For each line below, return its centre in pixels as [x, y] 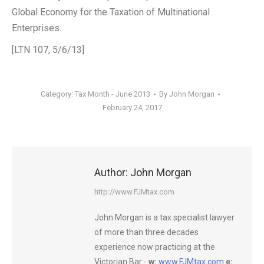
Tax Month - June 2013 [113, 94]
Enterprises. [37, 28]
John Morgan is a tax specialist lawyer [164, 217]
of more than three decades [146, 232]
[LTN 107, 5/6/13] [48, 50]
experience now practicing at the [155, 247]
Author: [111, 172]
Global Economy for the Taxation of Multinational [111, 12]
